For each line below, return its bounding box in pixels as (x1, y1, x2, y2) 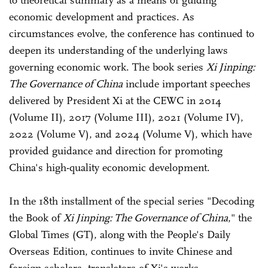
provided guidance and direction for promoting (9, 144, 223, 157)
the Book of (9, 211, 63, 224)
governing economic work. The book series (9, 60, 206, 74)
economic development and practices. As (9, 10, 194, 23)
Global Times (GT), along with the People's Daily (9, 228, 230, 241)
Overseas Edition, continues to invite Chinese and (9, 245, 233, 258)
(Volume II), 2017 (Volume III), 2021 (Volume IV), (9, 111, 243, 124)
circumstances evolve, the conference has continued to (9, 27, 254, 40)
